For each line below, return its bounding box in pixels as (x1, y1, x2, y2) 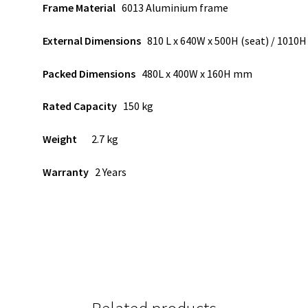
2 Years (89, 164, 127, 179)
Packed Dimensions (43, 66, 136, 80)
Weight (43, 132, 78, 146)
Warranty (43, 164, 89, 179)
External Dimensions (43, 34, 148, 48)
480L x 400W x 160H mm (135, 66, 253, 80)
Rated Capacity (43, 99, 118, 113)
